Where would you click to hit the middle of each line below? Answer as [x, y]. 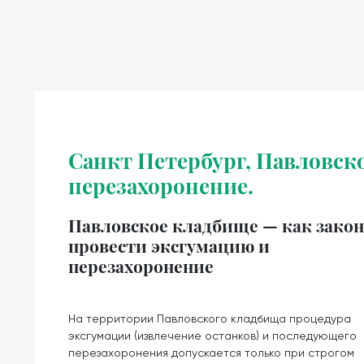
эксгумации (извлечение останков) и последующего [212, 336]
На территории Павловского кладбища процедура [210, 318]
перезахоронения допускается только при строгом [211, 353]
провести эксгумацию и [169, 245]
